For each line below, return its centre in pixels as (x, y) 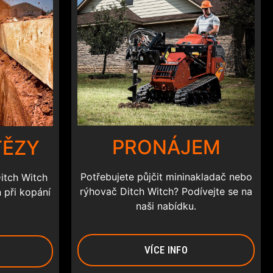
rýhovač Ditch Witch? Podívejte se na (166, 191)
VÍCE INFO (166, 250)
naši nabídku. (166, 206)
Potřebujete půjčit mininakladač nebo (166, 176)
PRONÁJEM (166, 147)
